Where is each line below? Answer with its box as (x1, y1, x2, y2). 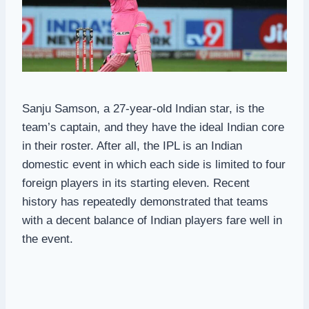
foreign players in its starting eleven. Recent (22, 176, 250, 190)
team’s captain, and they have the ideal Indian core (22, 120, 284, 134)
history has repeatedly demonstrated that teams (22, 195, 268, 208)
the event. (22, 232, 73, 246)
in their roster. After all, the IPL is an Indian (22, 139, 242, 152)
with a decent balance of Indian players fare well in (22, 213, 282, 227)
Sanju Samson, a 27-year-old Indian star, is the (22, 101, 264, 115)
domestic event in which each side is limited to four (22, 157, 286, 171)
